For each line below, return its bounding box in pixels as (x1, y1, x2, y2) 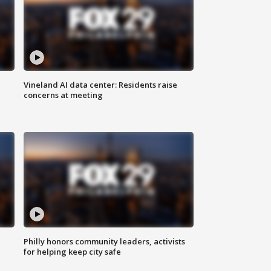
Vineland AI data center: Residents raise (24, 79, 178, 91)
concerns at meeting (24, 90, 103, 101)
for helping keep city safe (24, 246, 122, 258)
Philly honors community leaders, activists (24, 236, 186, 247)
